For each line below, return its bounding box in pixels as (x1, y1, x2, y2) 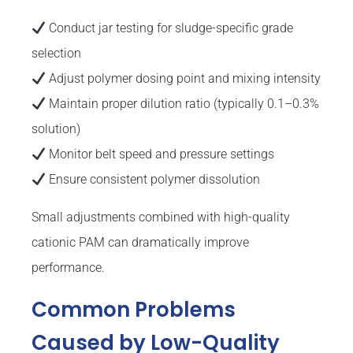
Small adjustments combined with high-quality (32, 210, 290, 225)
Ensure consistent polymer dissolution (46, 172, 261, 188)
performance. (32, 260, 105, 276)
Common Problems (32, 295, 236, 325)
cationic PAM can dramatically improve (32, 235, 249, 251)
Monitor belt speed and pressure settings (46, 147, 275, 162)
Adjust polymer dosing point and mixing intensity (46, 71, 321, 87)
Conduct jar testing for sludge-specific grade (46, 20, 294, 36)
